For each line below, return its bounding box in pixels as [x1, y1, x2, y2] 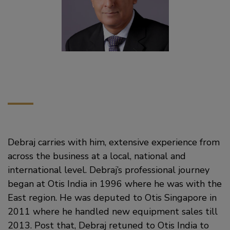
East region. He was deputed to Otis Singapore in [8, 191, 217, 204]
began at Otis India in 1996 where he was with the [8, 178, 222, 190]
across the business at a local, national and [8, 150, 186, 162]
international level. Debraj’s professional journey [8, 164, 209, 176]
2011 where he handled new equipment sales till [8, 205, 218, 218]
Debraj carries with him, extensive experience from [8, 136, 220, 148]
